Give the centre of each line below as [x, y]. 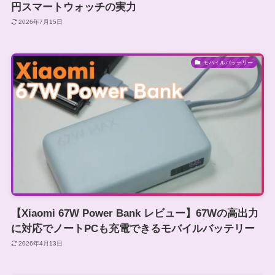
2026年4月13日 [41, 244]
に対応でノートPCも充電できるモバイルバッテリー [133, 228]
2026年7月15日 [41, 22]
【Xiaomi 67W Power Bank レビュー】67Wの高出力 [134, 213]
